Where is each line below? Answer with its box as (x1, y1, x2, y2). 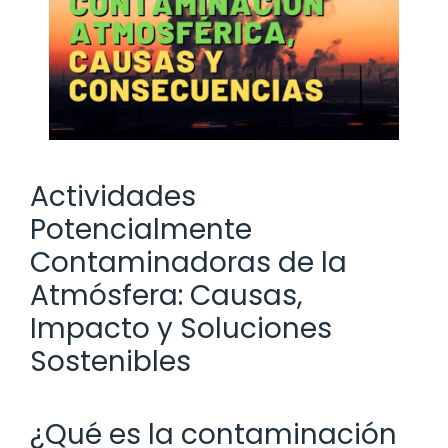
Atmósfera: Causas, (30, 275, 303, 315)
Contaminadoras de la (30, 242, 347, 282)
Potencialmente (30, 209, 252, 249)
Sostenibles (30, 341, 191, 381)
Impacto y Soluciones (30, 308, 332, 348)
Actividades (30, 176, 196, 216)
